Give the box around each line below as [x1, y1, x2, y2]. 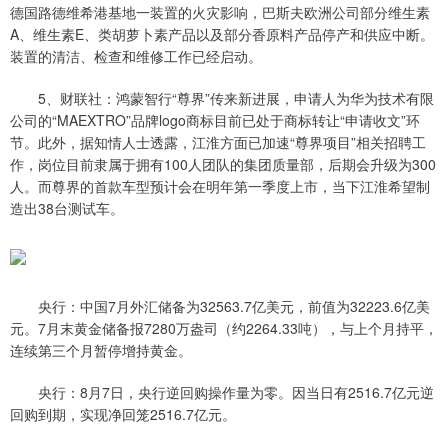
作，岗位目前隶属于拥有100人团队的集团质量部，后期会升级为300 [10, 154, 436, 175]
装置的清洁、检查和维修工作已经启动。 [10, 46, 262, 67]
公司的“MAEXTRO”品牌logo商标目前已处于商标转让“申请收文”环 [10, 110, 420, 131]
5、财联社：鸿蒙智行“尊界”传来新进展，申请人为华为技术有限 [10, 88, 434, 109]
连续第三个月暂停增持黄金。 [10, 340, 192, 361]
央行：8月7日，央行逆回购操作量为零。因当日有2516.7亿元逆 [10, 382, 434, 403]
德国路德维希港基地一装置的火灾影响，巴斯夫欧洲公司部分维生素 [10, 2, 430, 23]
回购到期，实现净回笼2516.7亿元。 [10, 404, 236, 425]
